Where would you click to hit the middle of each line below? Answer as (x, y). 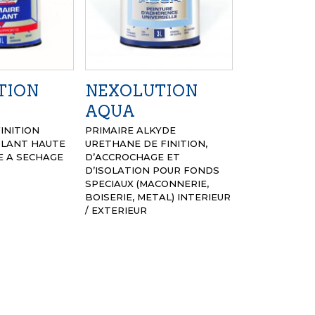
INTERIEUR (204, 197)
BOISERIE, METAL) (131, 197)
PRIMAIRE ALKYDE (131, 130)
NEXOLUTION (142, 90)
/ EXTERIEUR (116, 210)
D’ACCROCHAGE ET (133, 156)
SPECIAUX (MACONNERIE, (147, 183)
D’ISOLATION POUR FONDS (153, 170)
